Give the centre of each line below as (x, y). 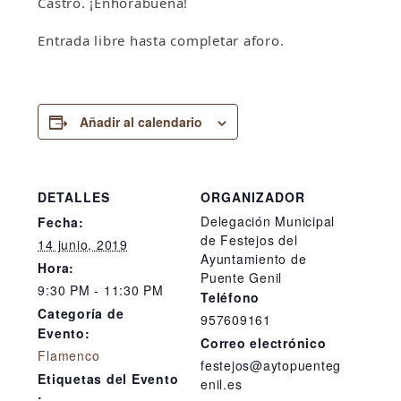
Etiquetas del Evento (108, 379)
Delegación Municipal (268, 222)
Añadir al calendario (141, 122)
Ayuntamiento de (254, 259)
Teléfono (230, 298)
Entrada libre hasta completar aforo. (161, 41)
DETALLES (74, 197)
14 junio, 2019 (83, 245)
